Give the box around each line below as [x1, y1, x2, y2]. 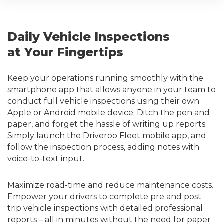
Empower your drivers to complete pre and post [7, 191, 201, 201]
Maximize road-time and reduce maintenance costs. [7, 180, 213, 190]
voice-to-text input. [7, 153, 84, 163]
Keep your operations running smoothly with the [7, 73, 203, 83]
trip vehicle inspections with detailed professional [7, 203, 203, 213]
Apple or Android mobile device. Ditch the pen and [7, 107, 210, 117]
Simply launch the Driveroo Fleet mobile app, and [7, 130, 206, 140]
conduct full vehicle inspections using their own [7, 96, 199, 106]
